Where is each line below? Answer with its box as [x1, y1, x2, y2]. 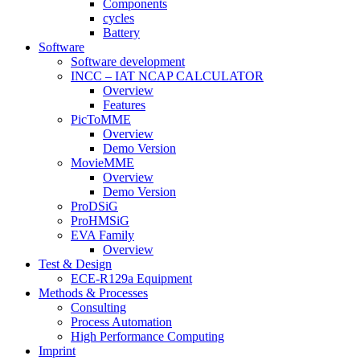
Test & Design [39, 256, 112, 271]
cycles [103, 10, 134, 25]
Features [103, 97, 145, 112]
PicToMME [71, 112, 131, 126]
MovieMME [71, 155, 134, 170]
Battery [103, 25, 140, 39]
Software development [71, 54, 185, 68]
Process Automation [71, 314, 172, 329]
